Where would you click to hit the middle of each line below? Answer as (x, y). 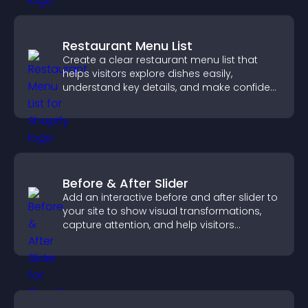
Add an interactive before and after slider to (170, 197)
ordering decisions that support (141, 101)
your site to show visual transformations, (162, 211)
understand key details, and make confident (171, 87)
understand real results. (121, 239)
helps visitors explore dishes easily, (147, 74)
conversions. (94, 115)
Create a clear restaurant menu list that (160, 60)
